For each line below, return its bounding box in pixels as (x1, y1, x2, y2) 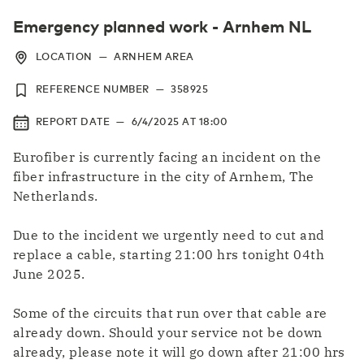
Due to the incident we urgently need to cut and (13, 226, 325, 243)
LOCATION (36, 49, 93, 63)
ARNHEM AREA (114, 49, 194, 63)
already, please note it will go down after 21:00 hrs (13, 343, 345, 360)
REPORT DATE (36, 114, 110, 128)
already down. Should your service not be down (13, 323, 323, 340)
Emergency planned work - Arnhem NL (13, 15, 311, 37)
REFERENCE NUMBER (36, 81, 149, 95)
